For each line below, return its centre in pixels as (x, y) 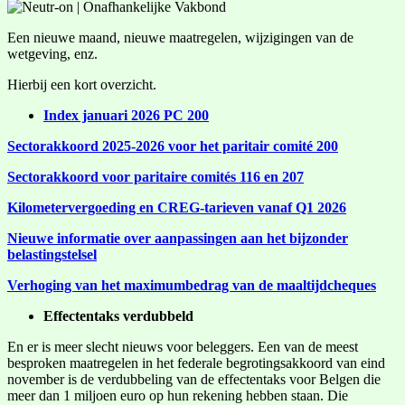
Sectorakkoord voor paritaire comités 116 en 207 (155, 176)
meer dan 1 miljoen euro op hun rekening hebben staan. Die (178, 395)
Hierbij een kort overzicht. (82, 84)
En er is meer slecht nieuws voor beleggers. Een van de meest (183, 346)
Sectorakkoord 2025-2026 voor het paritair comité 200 (173, 146)
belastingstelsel (52, 254)
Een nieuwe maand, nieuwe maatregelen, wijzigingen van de (180, 37)
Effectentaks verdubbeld (118, 316)
